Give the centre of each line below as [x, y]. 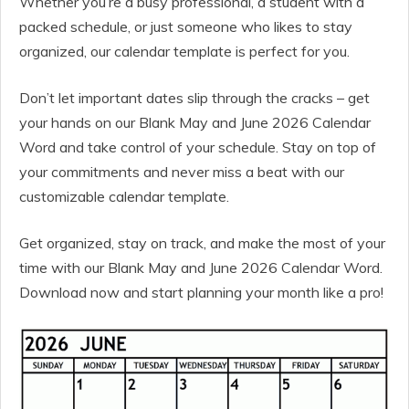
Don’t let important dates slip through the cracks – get [194, 97]
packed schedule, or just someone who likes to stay [186, 26]
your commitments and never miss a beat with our [182, 171]
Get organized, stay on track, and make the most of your [202, 242]
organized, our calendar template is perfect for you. [184, 51]
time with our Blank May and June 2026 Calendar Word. [201, 267]
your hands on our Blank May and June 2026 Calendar [195, 122]
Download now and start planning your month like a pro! [201, 292]
